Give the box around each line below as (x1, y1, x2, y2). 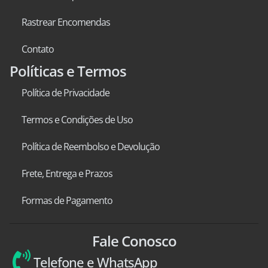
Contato (22, 42, 54, 56)
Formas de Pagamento (22, 194, 112, 207)
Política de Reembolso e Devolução (22, 140, 160, 153)
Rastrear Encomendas (22, 16, 110, 29)
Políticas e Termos (10, 61, 126, 81)
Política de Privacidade (22, 86, 109, 99)
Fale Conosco (92, 231, 176, 251)
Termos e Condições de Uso (22, 113, 133, 126)
